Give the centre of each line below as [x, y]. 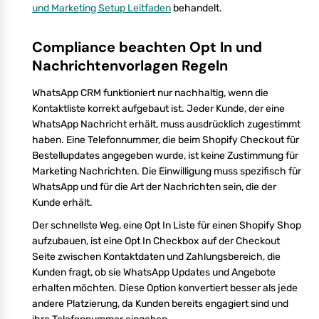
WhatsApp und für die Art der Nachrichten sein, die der [154, 187]
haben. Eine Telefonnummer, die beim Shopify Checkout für [166, 140]
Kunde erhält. [62, 202]
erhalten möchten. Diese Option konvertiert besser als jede [165, 288]
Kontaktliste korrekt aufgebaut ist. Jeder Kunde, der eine [158, 108]
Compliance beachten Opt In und [147, 47]
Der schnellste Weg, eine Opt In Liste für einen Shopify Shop [167, 225]
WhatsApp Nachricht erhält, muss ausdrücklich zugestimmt [166, 124]
